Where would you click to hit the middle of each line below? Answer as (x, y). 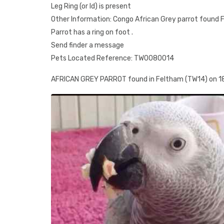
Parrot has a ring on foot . (92, 32)
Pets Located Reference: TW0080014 (112, 58)
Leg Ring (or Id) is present (91, 6)
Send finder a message (87, 45)
